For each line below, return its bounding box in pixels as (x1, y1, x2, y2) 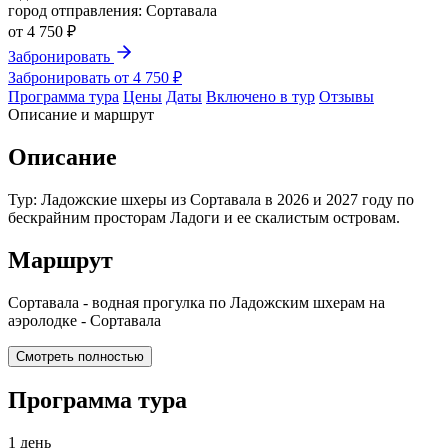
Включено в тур (206, 88, 315, 106)
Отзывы (319, 88, 374, 106)
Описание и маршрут (8, 106, 154, 124)
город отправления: (8, 2, 142, 20)
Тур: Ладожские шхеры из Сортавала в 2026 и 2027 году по (8, 190, 414, 208)
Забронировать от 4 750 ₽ (8, 69, 182, 87)
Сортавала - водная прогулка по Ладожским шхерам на (8, 293, 385, 311)
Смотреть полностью (16, 348, 144, 364)
